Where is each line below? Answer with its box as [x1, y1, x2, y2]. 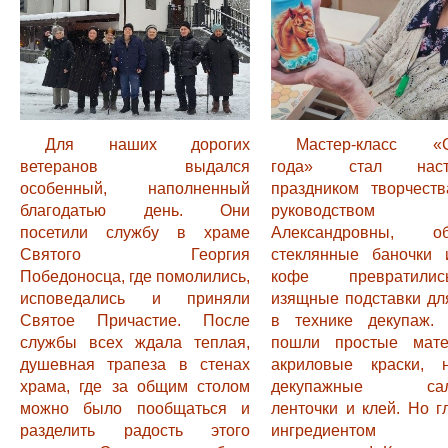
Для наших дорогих [45, 136, 250, 153]
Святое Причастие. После [20, 312, 250, 329]
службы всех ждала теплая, [20, 334, 250, 351]
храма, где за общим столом [20, 378, 250, 395]
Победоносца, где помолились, [20, 268, 250, 285]
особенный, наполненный [20, 180, 250, 197]
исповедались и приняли [20, 290, 250, 307]
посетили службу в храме [20, 224, 250, 241]
